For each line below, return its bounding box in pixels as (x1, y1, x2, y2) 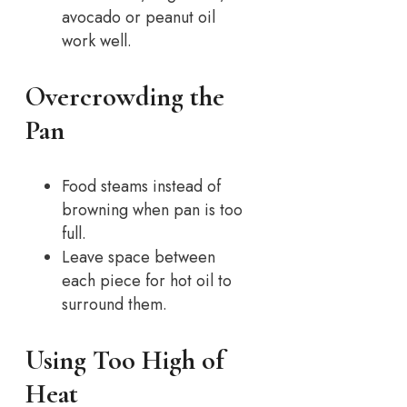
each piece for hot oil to (62, 269, 232, 293)
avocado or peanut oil (62, 5, 215, 30)
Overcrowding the (25, 80, 224, 114)
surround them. (62, 293, 167, 317)
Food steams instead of (62, 174, 221, 199)
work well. (62, 29, 132, 54)
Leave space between (62, 245, 215, 270)
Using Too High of (25, 343, 224, 378)
